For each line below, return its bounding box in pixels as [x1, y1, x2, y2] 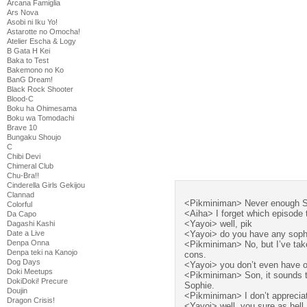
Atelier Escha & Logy [7, 37, 76, 45]
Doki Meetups [7, 267, 53, 275]
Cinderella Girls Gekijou [7, 181, 85, 189]
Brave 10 [7, 123, 37, 132]
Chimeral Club [7, 162, 53, 170]
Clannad [7, 191, 34, 199]
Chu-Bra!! [7, 171, 39, 180]
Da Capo [7, 210, 36, 218]
